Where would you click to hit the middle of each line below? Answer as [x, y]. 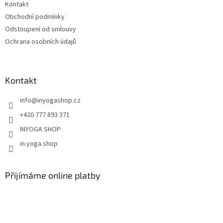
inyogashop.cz [59, 100]
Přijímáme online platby [53, 175]
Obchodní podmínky [35, 17]
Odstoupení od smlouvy [41, 29]
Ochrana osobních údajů [41, 42]
